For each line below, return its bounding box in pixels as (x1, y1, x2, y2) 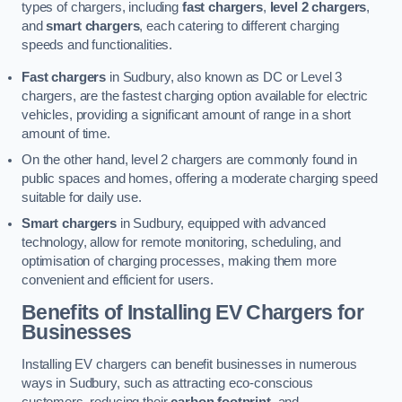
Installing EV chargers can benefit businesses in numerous (22, 357, 357, 371)
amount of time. (22, 126, 110, 141)
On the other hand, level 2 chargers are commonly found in (22, 152, 357, 167)
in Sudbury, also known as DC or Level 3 (106, 69, 343, 84)
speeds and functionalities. (22, 38, 173, 53)
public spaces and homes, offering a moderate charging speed (22, 170, 378, 186)
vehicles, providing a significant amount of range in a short (22, 107, 352, 122)
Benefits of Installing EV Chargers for (22, 301, 364, 325)
